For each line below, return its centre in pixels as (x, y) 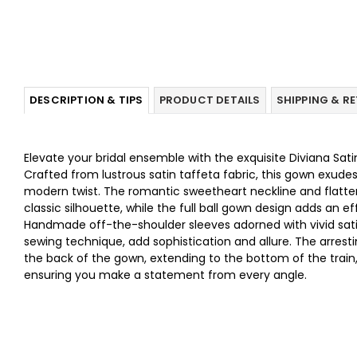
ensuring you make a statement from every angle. (165, 275)
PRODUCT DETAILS (210, 100)
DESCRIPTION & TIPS (86, 100)
